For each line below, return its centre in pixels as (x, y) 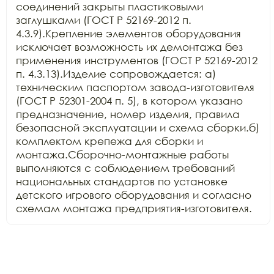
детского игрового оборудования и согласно (134, 195)
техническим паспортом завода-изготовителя (135, 87)
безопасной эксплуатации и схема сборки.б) (138, 128)
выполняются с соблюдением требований (125, 168)
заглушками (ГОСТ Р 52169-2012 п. (104, 20)
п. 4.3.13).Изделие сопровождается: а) (116, 74)
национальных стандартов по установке (122, 181)
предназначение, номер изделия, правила (128, 114)
